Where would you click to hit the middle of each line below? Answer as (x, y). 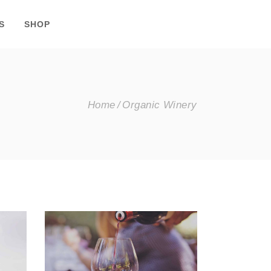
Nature (121, 260)
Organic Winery (160, 105)
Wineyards (121, 242)
